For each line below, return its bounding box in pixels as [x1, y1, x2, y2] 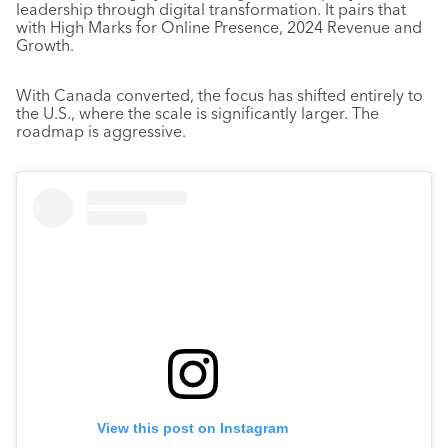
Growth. [16, 35, 74, 55]
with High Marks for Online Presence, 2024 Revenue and [16, 17, 422, 37]
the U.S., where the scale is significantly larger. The [16, 103, 379, 123]
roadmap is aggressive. [16, 121, 186, 141]
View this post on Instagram [97, 420, 288, 437]
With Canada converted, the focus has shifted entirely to [16, 85, 423, 105]
